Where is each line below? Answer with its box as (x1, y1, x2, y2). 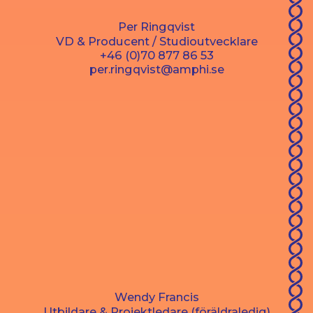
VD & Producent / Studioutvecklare (55, 34, 258, 48)
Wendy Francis (114, 289, 199, 304)
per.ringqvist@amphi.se (89, 61, 224, 76)
